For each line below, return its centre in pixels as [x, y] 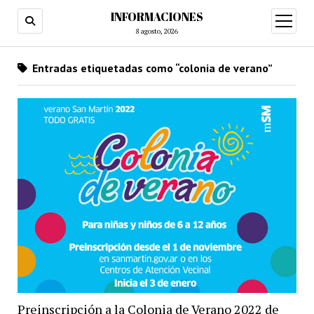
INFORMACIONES [157, 17]
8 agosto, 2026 [157, 31]
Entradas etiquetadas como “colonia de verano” [151, 68]
